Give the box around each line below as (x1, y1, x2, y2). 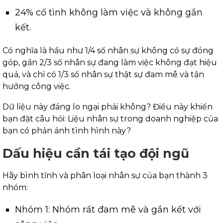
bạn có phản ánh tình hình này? (2, 126, 131, 136)
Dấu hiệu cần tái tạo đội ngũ (2, 146, 189, 161)
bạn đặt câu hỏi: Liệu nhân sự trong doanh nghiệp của (2, 114, 218, 124)
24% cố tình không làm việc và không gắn (15, 7, 203, 18)
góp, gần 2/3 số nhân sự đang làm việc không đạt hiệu (2, 58, 217, 68)
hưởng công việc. (2, 82, 71, 92)
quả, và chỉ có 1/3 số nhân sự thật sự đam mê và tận (2, 70, 204, 80)
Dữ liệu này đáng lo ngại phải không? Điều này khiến (2, 102, 213, 112)
